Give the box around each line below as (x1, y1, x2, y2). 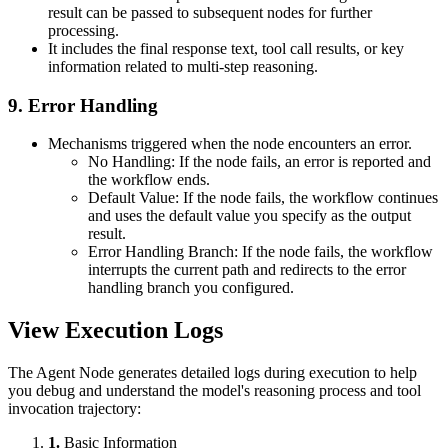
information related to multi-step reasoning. (48, 57, 318, 75)
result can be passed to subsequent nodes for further (48, 3, 372, 21)
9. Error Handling (8, 94, 158, 116)
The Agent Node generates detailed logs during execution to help (8, 364, 417, 382)
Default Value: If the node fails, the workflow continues (88, 189, 438, 207)
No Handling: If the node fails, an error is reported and (88, 153, 431, 171)
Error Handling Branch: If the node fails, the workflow (88, 243, 433, 261)
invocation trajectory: (8, 400, 141, 418)
